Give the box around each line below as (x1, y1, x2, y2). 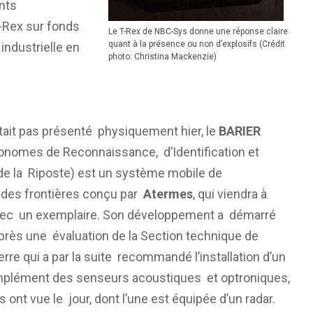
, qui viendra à (192, 187, 267, 201)
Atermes (143, 187, 193, 201)
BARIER (218, 124, 261, 138)
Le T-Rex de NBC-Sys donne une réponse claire (108, 26, 288, 36)
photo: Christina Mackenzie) (108, 51, 217, 61)
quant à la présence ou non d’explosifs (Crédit (108, 38, 285, 49)
